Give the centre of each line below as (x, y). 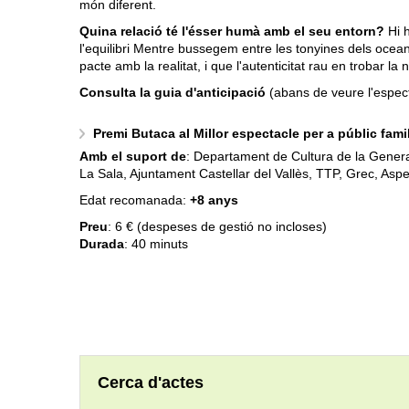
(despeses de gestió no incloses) (232, 227)
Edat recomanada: (135, 200)
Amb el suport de (133, 157)
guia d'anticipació (210, 93)
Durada (102, 244)
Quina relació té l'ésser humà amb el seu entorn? (234, 31)
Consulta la (117, 93)
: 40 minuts (156, 244)
